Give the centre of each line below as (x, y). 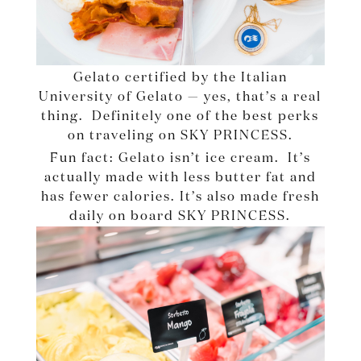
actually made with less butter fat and (180, 178)
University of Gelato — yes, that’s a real (180, 98)
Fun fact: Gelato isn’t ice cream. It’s (180, 159)
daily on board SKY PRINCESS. (180, 217)
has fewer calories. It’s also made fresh (180, 198)
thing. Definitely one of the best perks (180, 117)
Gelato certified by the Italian (180, 79)
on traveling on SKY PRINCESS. (180, 137)
